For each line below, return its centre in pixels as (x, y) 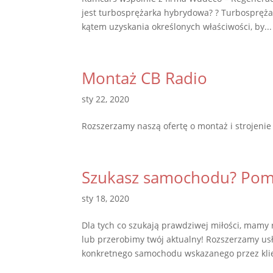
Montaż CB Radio (145, 78)
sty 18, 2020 (106, 198)
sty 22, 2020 (106, 99)
